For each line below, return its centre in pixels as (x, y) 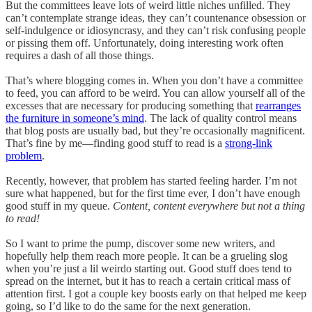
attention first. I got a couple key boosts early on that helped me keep (156, 293)
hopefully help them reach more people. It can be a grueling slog (147, 256)
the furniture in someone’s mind (75, 118)
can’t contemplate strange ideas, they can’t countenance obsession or (156, 17)
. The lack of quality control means (220, 118)
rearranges (278, 105)
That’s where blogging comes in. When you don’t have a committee (154, 80)
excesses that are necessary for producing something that (131, 105)
